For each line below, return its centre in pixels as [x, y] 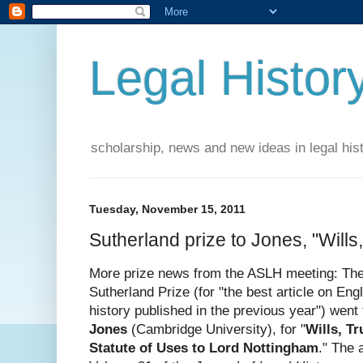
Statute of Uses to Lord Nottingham [204, 348]
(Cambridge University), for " [216, 330]
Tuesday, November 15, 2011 [167, 209]
